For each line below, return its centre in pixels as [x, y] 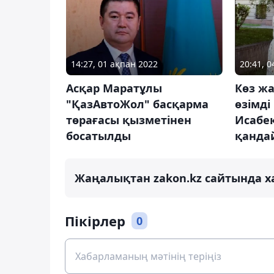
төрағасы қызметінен [129, 120]
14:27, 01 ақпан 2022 [114, 64]
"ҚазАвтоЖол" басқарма [137, 104]
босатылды [98, 136]
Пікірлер [95, 221]
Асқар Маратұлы [114, 88]
